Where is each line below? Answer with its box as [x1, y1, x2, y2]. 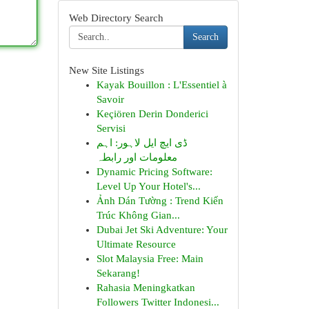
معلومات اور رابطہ [96, 152, 177, 163]
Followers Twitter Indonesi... [96, 297, 219, 308]
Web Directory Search [68, 12, 163, 23]
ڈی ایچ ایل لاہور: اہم [96, 137, 188, 148]
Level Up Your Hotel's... [96, 181, 201, 192]
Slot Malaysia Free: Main [96, 253, 203, 264]
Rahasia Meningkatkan [96, 282, 195, 293]
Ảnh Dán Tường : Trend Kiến [96, 195, 223, 206]
